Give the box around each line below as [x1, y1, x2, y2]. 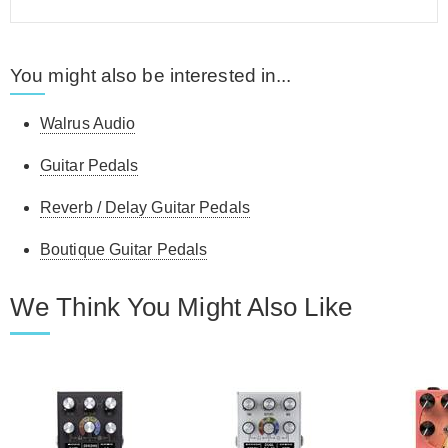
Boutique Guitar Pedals [40, 241, 208, 259]
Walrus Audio [40, 115, 136, 133]
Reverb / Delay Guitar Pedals [40, 199, 250, 217]
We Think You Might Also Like [10, 292, 352, 323]
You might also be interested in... [10, 65, 292, 87]
